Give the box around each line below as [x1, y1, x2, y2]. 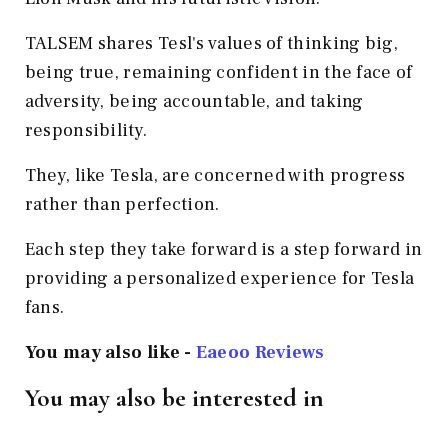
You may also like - [24, 340, 196, 364]
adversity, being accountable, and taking [24, 89, 364, 113]
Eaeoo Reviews [195, 340, 325, 364]
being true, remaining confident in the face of [24, 60, 413, 84]
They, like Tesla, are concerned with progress [24, 163, 406, 187]
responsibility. [24, 118, 152, 142]
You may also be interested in [24, 381, 324, 413]
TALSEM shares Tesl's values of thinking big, [24, 31, 398, 55]
